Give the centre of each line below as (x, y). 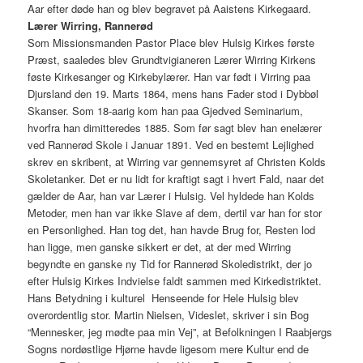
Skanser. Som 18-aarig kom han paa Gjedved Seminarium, (166, 111)
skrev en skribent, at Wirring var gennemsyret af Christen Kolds (177, 162)
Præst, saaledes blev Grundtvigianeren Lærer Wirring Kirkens (172, 60)
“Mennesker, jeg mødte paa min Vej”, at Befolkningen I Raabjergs (180, 332)
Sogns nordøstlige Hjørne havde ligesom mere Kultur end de (169, 349)
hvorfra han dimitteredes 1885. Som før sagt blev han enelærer (175, 128)
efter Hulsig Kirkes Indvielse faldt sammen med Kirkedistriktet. (175, 281)
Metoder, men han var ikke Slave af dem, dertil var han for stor (175, 213)
